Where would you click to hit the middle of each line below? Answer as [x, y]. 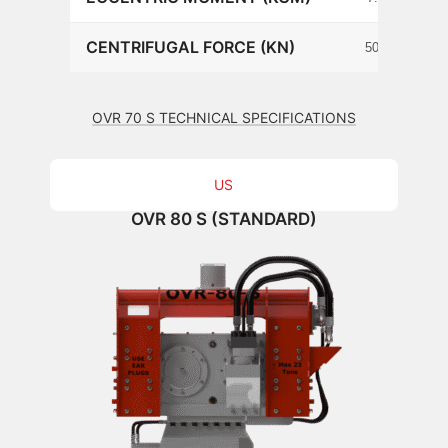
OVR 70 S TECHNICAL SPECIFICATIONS [223, 117]
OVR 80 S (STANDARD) [223, 218]
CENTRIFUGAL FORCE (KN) [190, 46]
